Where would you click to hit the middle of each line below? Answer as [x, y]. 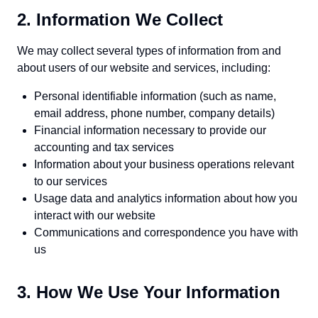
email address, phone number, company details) [154, 113]
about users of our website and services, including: [144, 68]
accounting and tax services [104, 147]
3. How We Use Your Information [149, 292]
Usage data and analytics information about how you [166, 198]
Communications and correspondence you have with [166, 232]
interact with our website [95, 215]
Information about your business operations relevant [164, 164]
